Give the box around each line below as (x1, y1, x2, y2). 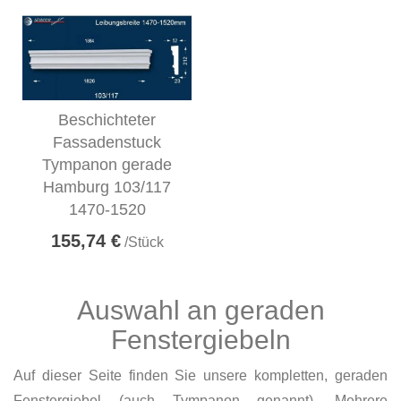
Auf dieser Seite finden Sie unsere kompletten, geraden (13, 367, 388, 383)
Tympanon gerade (42, 155, 172, 174)
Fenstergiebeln (110, 324, 291, 354)
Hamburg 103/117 (43, 177, 171, 196)
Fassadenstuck (53, 132, 161, 151)
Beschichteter (58, 110, 156, 129)
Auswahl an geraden (76, 294, 325, 325)
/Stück (120, 234, 164, 250)
